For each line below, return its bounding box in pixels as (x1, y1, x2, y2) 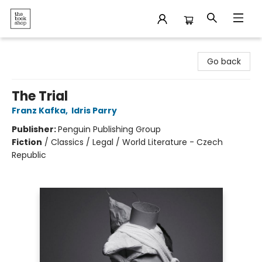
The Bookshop (9, 43, 66, 54)
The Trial (12, 87, 68, 105)
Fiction (12, 136, 42, 148)
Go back (207, 56, 241, 67)
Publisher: (12, 123, 58, 135)
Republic (12, 149, 46, 161)
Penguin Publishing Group (58, 123, 161, 135)
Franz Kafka (12, 105, 65, 116)
